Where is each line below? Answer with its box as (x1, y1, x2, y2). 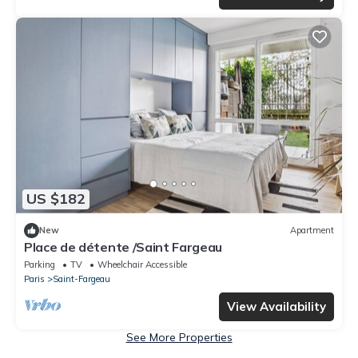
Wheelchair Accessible (97, 258, 187, 270)
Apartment (290, 225, 334, 237)
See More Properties (125, 329, 233, 344)
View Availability (227, 298, 326, 314)
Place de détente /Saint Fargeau (24, 238, 223, 255)
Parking (24, 258, 55, 270)
